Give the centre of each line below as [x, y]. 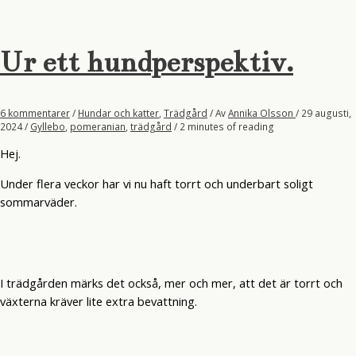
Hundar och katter [118, 112]
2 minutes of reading [227, 126]
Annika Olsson [262, 112]
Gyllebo [48, 126]
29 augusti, [326, 112]
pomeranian [98, 126]
